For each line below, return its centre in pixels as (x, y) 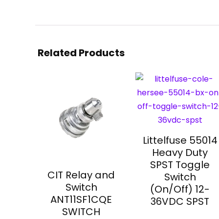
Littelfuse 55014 (180, 140)
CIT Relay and (81, 175)
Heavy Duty (180, 153)
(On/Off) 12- (180, 189)
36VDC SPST (180, 201)
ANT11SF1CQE (81, 200)
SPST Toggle (180, 165)
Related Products (81, 53)
